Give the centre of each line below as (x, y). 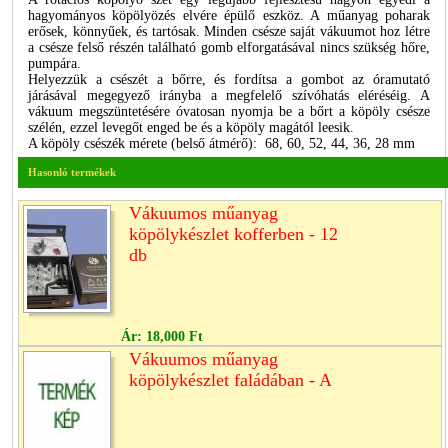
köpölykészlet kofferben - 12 (233, 233)
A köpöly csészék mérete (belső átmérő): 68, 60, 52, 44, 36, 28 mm (221, 143)
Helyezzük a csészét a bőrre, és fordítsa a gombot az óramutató (229, 79)
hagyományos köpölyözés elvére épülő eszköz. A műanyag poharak (229, 15)
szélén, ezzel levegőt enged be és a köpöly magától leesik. (195, 127)
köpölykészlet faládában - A (230, 379)
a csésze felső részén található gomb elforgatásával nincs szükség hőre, (229, 47)
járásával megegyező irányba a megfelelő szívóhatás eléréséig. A (229, 95)
